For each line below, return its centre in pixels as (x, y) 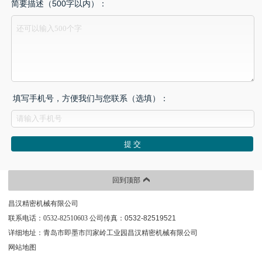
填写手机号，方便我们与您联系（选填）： (91, 98)
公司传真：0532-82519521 (132, 218)
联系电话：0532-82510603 (48, 218)
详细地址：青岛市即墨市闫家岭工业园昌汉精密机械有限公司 (103, 233)
